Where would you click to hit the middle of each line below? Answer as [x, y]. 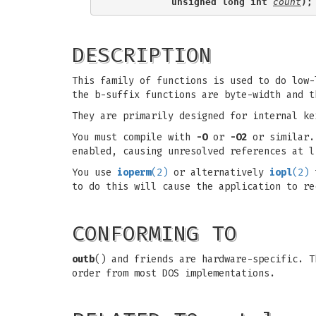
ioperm [134, 172]
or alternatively [219, 172]
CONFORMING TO [154, 233]
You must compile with [134, 137]
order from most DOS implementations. [174, 273]
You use [95, 172]
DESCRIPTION [142, 55]
